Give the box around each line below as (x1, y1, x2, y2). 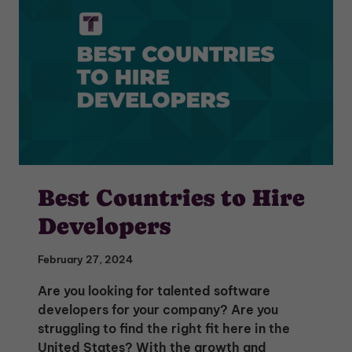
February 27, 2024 (38, 253, 133, 266)
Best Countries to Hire (38, 183, 305, 211)
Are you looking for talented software (38, 283, 270, 299)
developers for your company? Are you (38, 302, 278, 318)
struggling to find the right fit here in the (38, 321, 290, 337)
